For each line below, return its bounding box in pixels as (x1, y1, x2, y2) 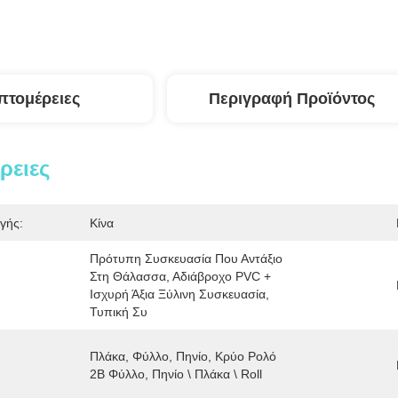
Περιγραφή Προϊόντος (208, 90, 375, 107)
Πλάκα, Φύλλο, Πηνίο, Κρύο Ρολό (90, 349, 276, 363)
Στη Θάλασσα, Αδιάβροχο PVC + (90, 269, 271, 283)
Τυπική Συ (90, 305, 147, 319)
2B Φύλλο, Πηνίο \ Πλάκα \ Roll (90, 367, 262, 381)
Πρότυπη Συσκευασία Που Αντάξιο (90, 251, 283, 266)
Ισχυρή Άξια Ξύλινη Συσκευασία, (90, 287, 269, 301)
